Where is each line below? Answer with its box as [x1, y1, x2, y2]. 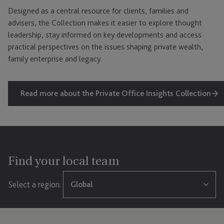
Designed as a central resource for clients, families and [8, 6, 188, 16]
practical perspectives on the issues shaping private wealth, [8, 42, 203, 52]
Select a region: [8, 179, 61, 190]
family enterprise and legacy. [8, 54, 102, 64]
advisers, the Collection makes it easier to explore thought [8, 18, 202, 28]
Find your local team [8, 151, 119, 171]
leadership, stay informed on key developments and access [8, 30, 201, 40]
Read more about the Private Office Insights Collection [20, 88, 211, 98]
